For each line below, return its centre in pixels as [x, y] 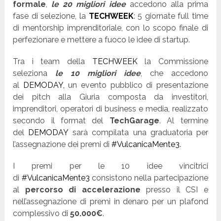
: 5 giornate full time [171, 16]
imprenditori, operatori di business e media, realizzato [110, 109]
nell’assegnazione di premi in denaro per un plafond [110, 202]
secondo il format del [61, 121]
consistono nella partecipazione [149, 178]
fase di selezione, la [51, 16]
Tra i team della [53, 62]
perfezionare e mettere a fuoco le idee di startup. [102, 40]
